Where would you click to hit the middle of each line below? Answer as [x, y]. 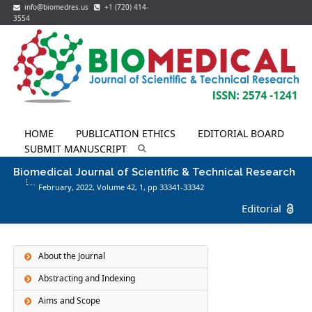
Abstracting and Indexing [87, 279]
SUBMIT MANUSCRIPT [76, 148]
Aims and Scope [70, 301]
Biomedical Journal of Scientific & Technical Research [155, 172]
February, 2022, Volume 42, [89, 187]
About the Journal [72, 256]
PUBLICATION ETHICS [126, 133]
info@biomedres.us [56, 7]
